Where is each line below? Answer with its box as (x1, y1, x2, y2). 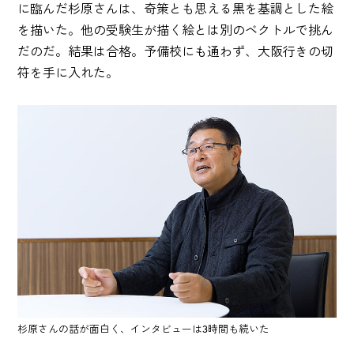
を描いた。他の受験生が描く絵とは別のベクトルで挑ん (17, 21, 334, 38)
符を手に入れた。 (17, 64, 119, 81)
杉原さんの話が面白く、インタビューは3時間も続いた (17, 322, 270, 335)
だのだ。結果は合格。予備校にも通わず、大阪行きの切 (17, 43, 334, 59)
